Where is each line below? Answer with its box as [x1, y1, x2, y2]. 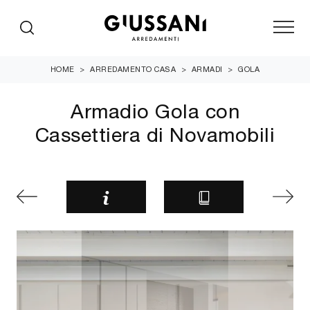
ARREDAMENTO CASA [90, 65, 176, 73]
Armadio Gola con [71, 99, 239, 122]
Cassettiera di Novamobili [35, 122, 275, 146]
